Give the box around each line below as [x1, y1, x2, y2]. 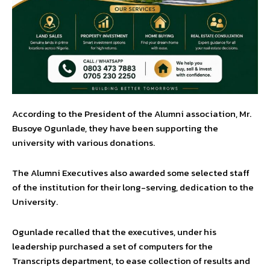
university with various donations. [12, 135, 155, 149]
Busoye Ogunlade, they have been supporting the [12, 121, 218, 135]
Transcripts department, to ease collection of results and [12, 253, 250, 268]
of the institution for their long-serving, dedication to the [12, 180, 254, 194]
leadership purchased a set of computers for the [12, 239, 213, 253]
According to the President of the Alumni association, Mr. [12, 106, 251, 121]
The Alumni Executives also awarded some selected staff [12, 165, 250, 180]
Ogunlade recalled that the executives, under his [12, 224, 216, 239]
